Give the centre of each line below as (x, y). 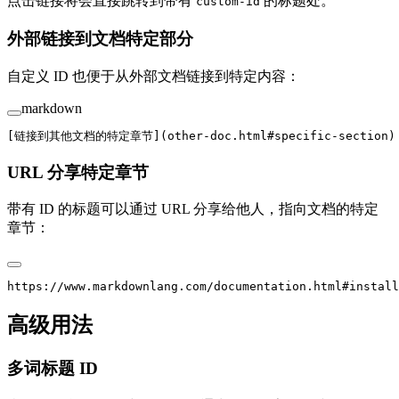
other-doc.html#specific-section (278, 135)
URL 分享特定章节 (80, 172)
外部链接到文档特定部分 (102, 39)
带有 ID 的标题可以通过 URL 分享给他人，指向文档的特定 (193, 209)
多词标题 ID (55, 369)
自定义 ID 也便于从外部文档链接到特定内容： (154, 76)
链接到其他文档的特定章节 (84, 135)
